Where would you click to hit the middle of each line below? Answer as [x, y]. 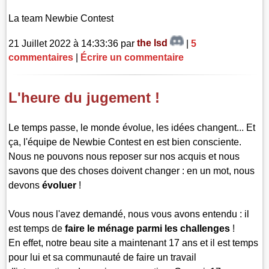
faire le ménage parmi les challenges [148, 229]
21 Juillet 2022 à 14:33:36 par [73, 43]
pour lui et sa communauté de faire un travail [103, 258]
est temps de [37, 229]
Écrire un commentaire [132, 58]
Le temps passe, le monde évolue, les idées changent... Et [132, 128]
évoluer [59, 186]
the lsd [154, 43]
